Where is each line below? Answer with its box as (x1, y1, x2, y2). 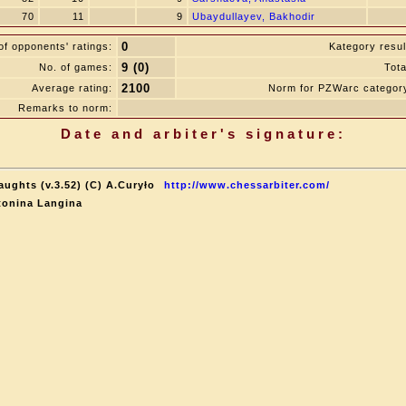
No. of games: (39, 62, 112, 72)
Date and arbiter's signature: (60, 126, 346, 141)
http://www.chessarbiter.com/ (164, 179, 330, 190)
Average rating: (32, 82, 112, 93)
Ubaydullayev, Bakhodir (192, 11, 315, 22)
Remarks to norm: (18, 102, 112, 113)
